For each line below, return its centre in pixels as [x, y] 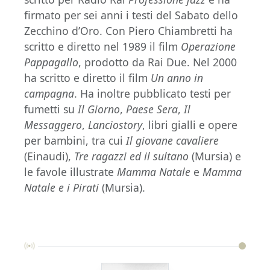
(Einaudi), [49, 156]
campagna [49, 94]
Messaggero [53, 125]
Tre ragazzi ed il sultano [131, 156]
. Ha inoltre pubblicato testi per [152, 94]
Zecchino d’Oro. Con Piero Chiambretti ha [128, 31]
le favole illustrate [71, 172]
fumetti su [51, 109]
